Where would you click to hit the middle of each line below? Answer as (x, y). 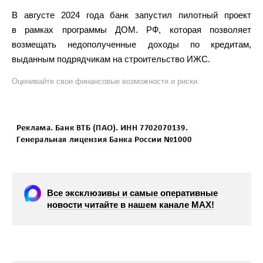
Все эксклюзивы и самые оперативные (132, 193)
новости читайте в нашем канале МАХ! (131, 205)
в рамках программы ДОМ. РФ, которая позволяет (131, 30)
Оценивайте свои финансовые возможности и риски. (106, 81)
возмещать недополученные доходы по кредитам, (131, 44)
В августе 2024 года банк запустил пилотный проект (131, 15)
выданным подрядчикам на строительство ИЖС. (111, 59)
